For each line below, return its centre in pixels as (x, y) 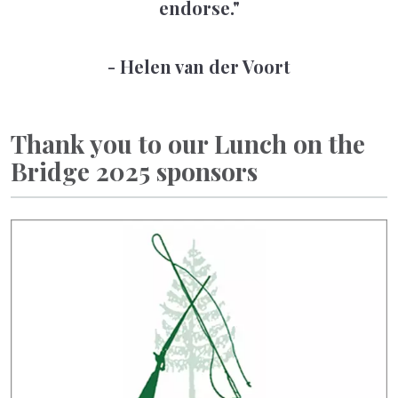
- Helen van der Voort (199, 66)
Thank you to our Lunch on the (188, 143)
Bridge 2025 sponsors (134, 171)
